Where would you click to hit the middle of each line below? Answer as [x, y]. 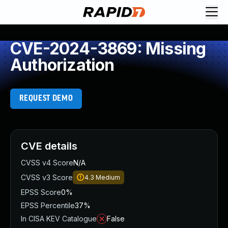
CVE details [49, 146]
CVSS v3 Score [47, 177]
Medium [108, 177]
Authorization [62, 65]
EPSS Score [41, 192]
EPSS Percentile [48, 205]
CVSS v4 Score [47, 163]
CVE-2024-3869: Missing [108, 49]
